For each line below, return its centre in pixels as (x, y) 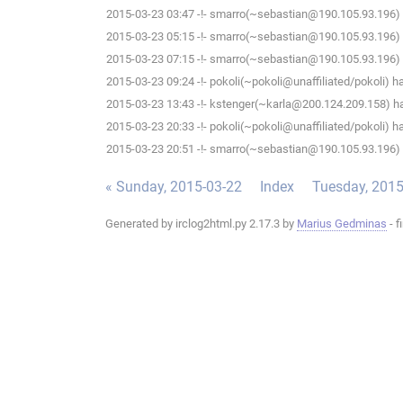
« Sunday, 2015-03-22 (174, 187)
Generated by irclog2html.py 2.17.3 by (201, 224)
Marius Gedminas (342, 224)
